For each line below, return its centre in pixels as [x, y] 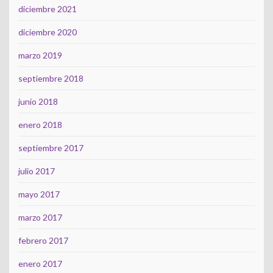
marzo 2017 [40, 218]
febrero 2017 [43, 241]
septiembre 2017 [51, 148]
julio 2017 [37, 171]
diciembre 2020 [48, 32]
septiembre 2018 [51, 79]
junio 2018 [38, 102]
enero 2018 [40, 125]
